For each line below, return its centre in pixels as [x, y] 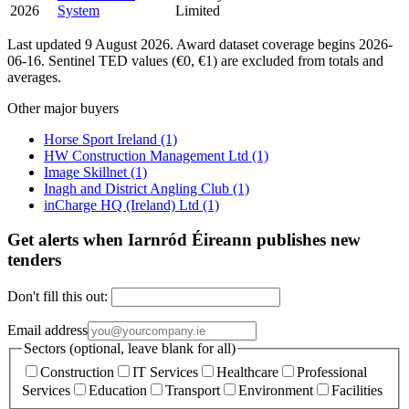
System [79, 10]
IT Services [165, 372]
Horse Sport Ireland [102, 139]
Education [118, 390]
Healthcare [247, 372]
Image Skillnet [87, 172]
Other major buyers [63, 108]
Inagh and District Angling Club [138, 188]
